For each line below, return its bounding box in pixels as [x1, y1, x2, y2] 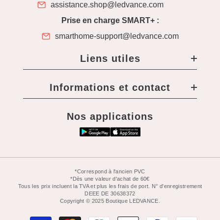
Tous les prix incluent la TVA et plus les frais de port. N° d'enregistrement [18, 183, 202, 189]
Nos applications [67, 111, 153, 122]
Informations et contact [50, 82, 170, 93]
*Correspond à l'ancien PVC [75, 168, 145, 174]
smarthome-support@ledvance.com [55, 32, 179, 40]
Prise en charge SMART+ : [61, 16, 159, 25]
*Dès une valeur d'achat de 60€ [70, 176, 150, 182]
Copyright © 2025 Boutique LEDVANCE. [59, 198, 161, 204]
